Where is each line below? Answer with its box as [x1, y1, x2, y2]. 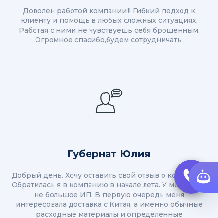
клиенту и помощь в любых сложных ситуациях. [20, 16, 198, 25]
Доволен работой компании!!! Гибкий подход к [23, 6, 195, 16]
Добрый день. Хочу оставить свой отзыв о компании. [12, 171, 206, 180]
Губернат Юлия [67, 148, 151, 160]
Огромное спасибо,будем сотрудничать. [35, 36, 183, 45]
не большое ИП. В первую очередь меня [34, 190, 184, 200]
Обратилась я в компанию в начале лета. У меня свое [12, 181, 206, 190]
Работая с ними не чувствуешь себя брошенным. [18, 26, 200, 35]
